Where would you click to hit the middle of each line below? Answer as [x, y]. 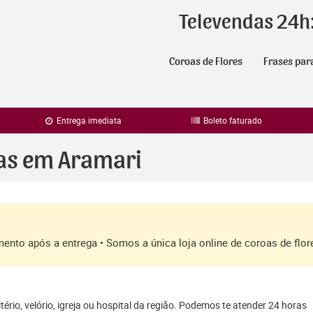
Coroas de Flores [206, 61]
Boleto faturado [232, 120]
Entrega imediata [88, 120]
